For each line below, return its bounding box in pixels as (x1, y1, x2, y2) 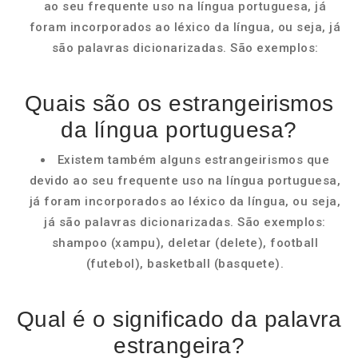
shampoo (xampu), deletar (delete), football (51, 236, 319, 250)
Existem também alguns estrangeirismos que (57, 153, 330, 167)
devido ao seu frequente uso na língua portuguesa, (29, 173, 341, 188)
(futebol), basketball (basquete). (86, 257, 284, 271)
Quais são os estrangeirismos (24, 91, 334, 116)
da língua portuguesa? (61, 117, 297, 142)
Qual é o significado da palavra (16, 307, 342, 332)
